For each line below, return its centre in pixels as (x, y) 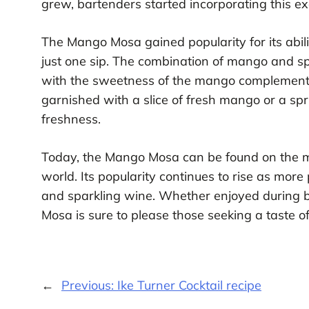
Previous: (89, 286)
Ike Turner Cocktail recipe (189, 286)
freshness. (71, 119)
